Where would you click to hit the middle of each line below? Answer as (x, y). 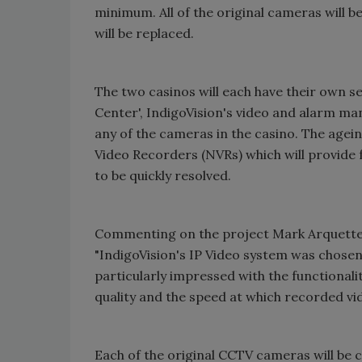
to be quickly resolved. (163, 175)
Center (116, 112)
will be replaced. (144, 33)
